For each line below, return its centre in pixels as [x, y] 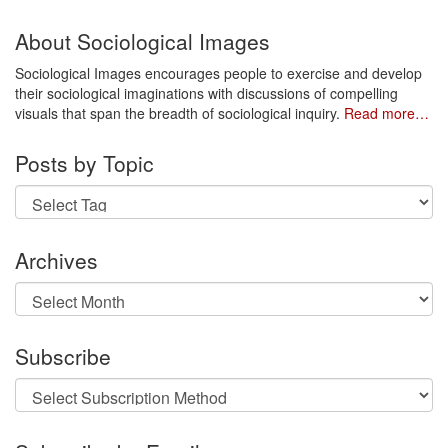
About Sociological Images [142, 40]
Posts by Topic [84, 163]
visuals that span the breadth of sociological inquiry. [179, 112]
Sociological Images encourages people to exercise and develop [218, 72]
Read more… [386, 112]
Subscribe [63, 355]
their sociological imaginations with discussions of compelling [206, 92]
